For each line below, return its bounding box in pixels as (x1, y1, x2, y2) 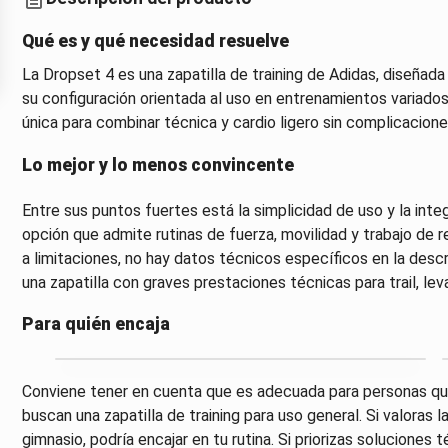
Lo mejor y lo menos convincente (21, 154, 294, 175)
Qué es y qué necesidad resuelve (21, 30, 289, 51)
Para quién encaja (21, 314, 170, 335)
